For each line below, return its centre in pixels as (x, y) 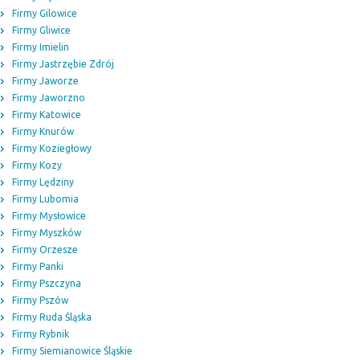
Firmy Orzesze (45, 250)
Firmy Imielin (41, 47)
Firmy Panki (38, 266)
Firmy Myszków (47, 233)
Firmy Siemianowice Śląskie (72, 351)
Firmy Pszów (40, 300)
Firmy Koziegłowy (52, 148)
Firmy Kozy (37, 165)
